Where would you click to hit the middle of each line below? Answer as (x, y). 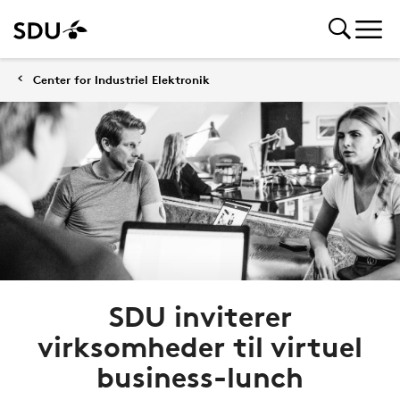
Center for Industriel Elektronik (121, 79)
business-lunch (200, 377)
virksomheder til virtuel (200, 347)
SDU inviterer (200, 317)
